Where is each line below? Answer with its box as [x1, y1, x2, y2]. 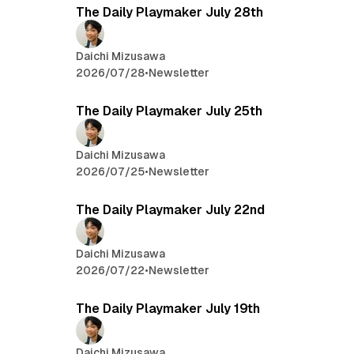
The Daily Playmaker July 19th [76, 301, 261, 317]
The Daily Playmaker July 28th [76, 4, 264, 20]
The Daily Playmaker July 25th [76, 103, 263, 119]
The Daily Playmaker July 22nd [76, 202, 265, 218]
